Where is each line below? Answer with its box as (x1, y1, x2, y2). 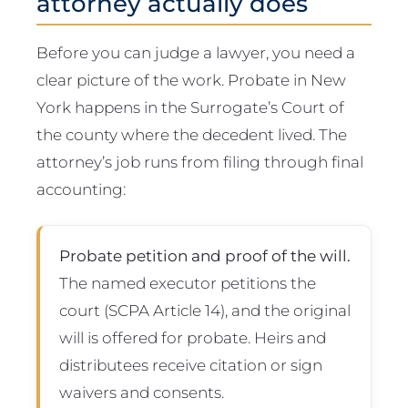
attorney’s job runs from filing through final (36, 151, 363, 171)
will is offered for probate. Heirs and (58, 327, 326, 347)
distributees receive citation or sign (58, 354, 322, 374)
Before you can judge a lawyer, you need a (36, 42, 355, 62)
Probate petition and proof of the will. (58, 245, 351, 265)
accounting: (36, 178, 126, 199)
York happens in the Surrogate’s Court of (36, 97, 344, 117)
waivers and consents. (58, 382, 224, 402)
